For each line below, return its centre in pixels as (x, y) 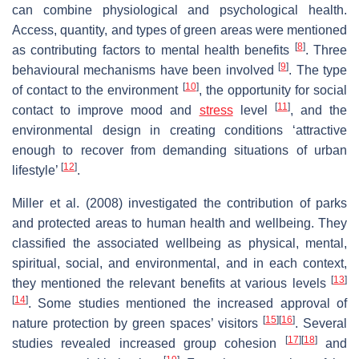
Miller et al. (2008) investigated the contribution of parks (179, 203)
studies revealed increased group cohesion (149, 343)
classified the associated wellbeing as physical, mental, (179, 243)
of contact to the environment (97, 90)
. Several (321, 323)
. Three (326, 50)
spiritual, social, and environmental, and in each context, (179, 263)
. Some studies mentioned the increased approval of (188, 303)
